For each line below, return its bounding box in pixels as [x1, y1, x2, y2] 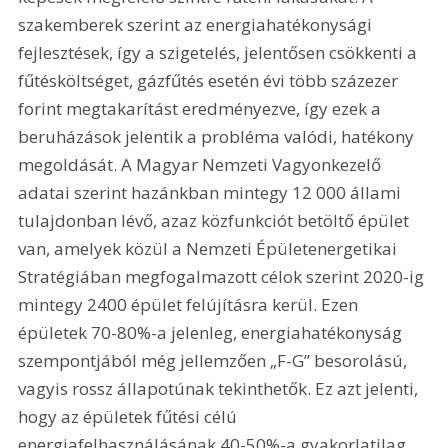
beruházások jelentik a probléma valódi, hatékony [18, 124, 419, 148]
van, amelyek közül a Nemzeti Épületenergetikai [18, 236, 402, 260]
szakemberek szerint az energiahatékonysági [18, 12, 377, 36]
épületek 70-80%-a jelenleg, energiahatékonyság [18, 320, 407, 344]
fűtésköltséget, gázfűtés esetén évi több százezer [18, 68, 403, 92]
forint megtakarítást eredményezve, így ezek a [18, 96, 386, 120]
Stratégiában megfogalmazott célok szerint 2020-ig [18, 264, 429, 288]
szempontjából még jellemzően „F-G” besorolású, [18, 348, 412, 372]
